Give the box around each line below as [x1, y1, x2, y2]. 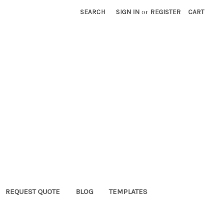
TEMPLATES [109, 187, 147, 196]
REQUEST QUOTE [5, 187, 60, 196]
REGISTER [150, 8, 181, 16]
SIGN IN [116, 8, 140, 16]
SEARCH [80, 8, 106, 16]
